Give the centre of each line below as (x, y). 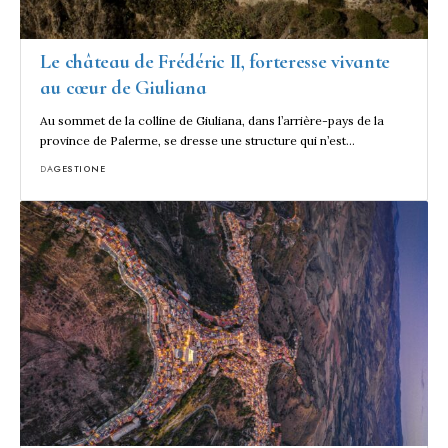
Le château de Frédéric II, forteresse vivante (215, 61)
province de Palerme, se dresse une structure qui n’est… (198, 140)
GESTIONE (79, 168)
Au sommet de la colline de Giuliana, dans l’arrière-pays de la (212, 120)
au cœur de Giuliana (123, 87)
